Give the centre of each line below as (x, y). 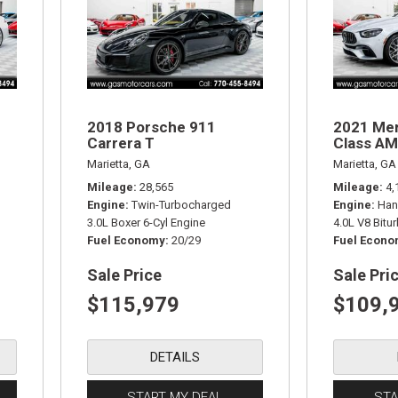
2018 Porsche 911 (152, 127)
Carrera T (121, 143)
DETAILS (175, 357)
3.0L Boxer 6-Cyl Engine (147, 222)
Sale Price (125, 275)
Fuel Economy (127, 240)
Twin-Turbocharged (182, 204)
